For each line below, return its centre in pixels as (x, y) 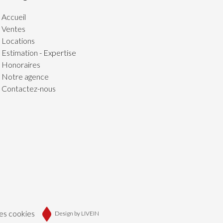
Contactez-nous (28, 88)
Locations (18, 40)
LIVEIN (90, 213)
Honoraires (21, 64)
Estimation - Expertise (39, 52)
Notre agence (25, 76)
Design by (67, 213)
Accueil (13, 16)
